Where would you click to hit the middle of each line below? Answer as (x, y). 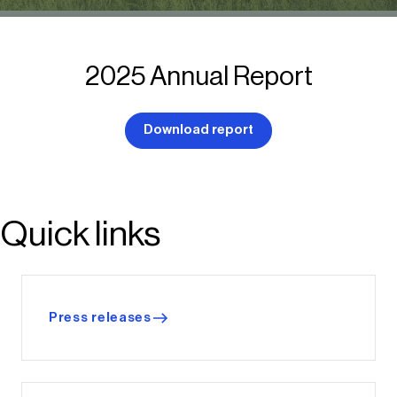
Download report (198, 130)
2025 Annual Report (198, 76)
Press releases (100, 318)
